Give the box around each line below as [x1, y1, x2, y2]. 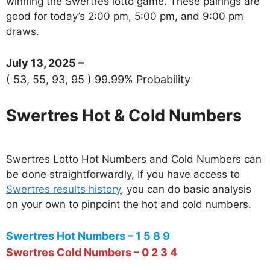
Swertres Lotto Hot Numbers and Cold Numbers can [6, 153, 262, 166]
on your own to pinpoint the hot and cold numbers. [6, 198, 251, 211]
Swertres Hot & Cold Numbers [6, 105, 242, 125]
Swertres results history [6, 183, 121, 196]
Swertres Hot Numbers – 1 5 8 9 [6, 229, 170, 242]
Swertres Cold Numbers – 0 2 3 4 [6, 245, 177, 259]
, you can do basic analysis [121, 183, 251, 196]
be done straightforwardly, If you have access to [6, 168, 240, 181]
